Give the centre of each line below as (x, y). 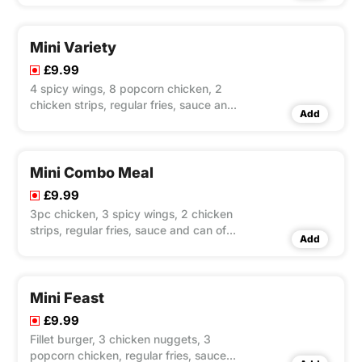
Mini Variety (73, 48)
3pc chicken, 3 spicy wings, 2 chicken (131, 214)
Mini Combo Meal (92, 173)
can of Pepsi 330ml (81, 121)
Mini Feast (67, 298)
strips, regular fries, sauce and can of (128, 230)
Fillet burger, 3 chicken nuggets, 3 (120, 339)
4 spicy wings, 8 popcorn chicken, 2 (126, 89)
